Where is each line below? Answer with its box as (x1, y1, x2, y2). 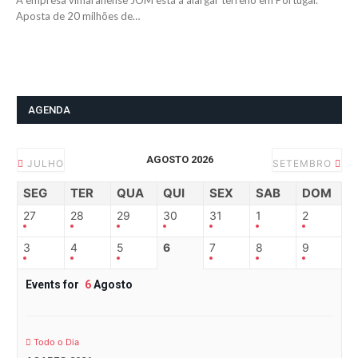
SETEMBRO (272, 157, 335, 170)
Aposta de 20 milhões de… (16, 10, 140, 23)
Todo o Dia (31, 336, 79, 348)
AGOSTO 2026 (145, 153, 213, 166)
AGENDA (28, 104, 71, 117)
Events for (26, 278, 82, 292)
